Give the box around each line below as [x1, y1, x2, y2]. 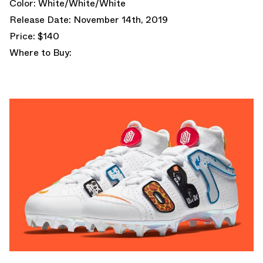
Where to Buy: [9, 45, 72, 59]
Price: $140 [9, 29, 59, 43]
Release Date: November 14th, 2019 [9, 12, 168, 26]
